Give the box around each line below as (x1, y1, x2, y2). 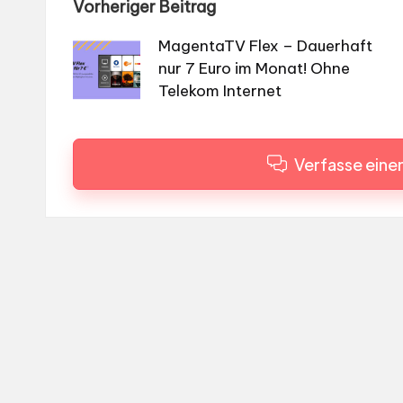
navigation (72, 29, 240, 71)
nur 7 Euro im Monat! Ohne (158, 58, 350, 78)
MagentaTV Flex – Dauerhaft (158, 35, 372, 56)
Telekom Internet (158, 80, 282, 101)
